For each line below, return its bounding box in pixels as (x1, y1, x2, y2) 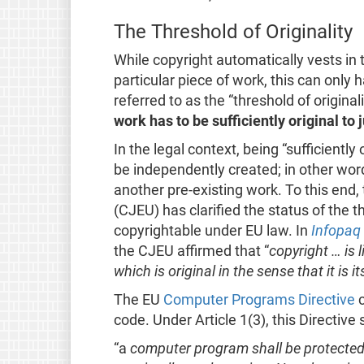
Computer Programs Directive (162, 291, 355, 308)
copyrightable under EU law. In (113, 222, 311, 239)
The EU (113, 291, 163, 308)
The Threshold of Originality (113, 19, 353, 43)
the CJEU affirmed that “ (113, 242, 269, 259)
